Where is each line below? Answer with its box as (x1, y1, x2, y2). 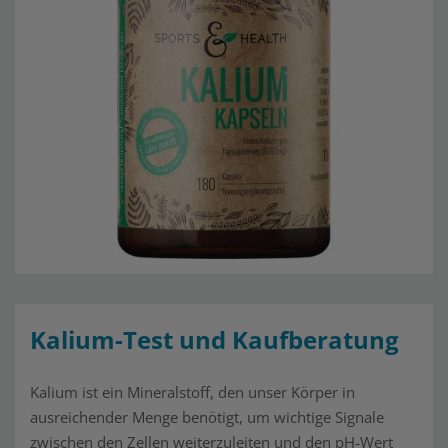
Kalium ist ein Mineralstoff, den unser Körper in (30, 382, 355, 402)
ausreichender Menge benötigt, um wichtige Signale (30, 407, 384, 427)
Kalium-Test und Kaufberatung (30, 323, 399, 356)
